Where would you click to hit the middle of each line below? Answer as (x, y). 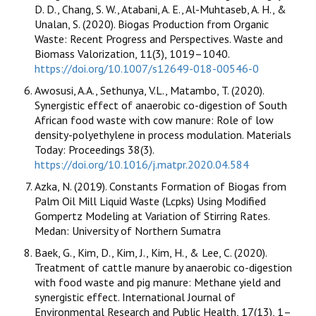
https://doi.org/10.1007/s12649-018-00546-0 (147, 69)
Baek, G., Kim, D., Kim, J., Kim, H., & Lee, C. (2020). (151, 253)
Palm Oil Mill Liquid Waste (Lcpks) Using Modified (150, 201)
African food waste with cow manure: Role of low (154, 120)
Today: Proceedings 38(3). (94, 150)
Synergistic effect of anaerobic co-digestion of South (161, 105)
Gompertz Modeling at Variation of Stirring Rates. (152, 216)
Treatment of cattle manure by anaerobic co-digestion (163, 268)
